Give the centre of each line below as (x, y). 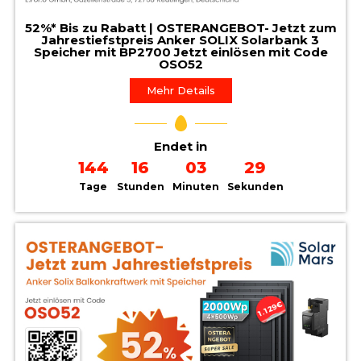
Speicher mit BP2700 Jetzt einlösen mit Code (180, 52)
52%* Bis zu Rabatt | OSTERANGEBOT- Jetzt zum (180, 28)
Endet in (180, 146)
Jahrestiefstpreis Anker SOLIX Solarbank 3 (180, 40)
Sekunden (255, 187)
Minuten (195, 187)
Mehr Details (180, 90)
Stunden (140, 187)
